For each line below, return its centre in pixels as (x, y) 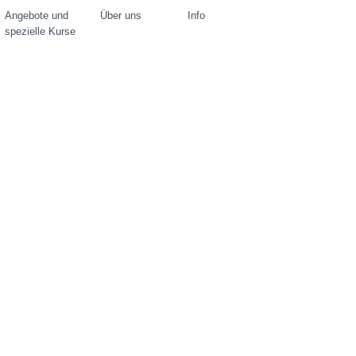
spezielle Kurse (40, 31)
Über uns (120, 15)
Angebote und (36, 15)
